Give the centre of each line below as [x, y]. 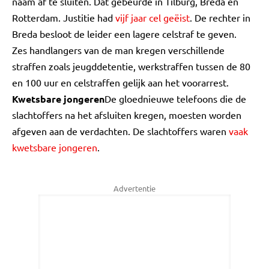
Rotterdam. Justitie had [64, 17]
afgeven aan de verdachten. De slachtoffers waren [120, 131]
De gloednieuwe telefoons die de [175, 98]
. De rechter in [220, 17]
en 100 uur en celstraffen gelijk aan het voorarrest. [120, 82]
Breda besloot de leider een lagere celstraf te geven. [124, 34]
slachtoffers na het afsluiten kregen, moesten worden [127, 115]
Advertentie [134, 188]
